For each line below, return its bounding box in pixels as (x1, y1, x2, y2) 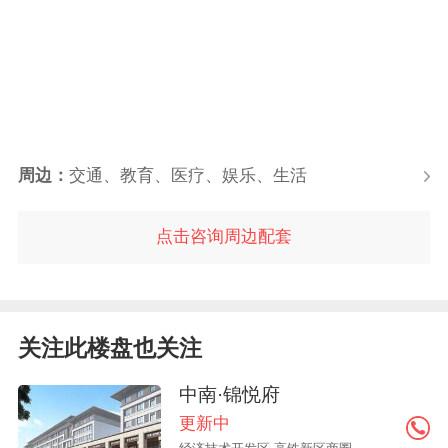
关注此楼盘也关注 (17, 334, 202, 361)
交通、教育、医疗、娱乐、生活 (68, 165, 307, 185)
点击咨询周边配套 (156, 227, 292, 247)
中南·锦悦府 (179, 383, 281, 405)
